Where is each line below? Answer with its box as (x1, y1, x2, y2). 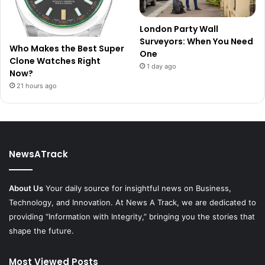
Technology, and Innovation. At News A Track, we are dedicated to (9, 198, 256, 208)
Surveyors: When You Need (140, 35, 254, 48)
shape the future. (9, 226, 74, 236)
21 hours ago (17, 82, 57, 91)
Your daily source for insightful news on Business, (43, 183, 231, 193)
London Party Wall (140, 23, 219, 35)
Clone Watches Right (9, 55, 101, 67)
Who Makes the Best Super (9, 43, 124, 55)
